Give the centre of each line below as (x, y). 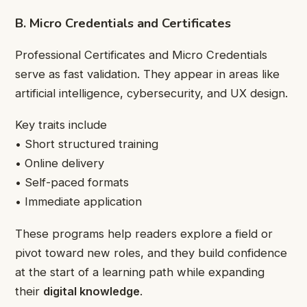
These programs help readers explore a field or (144, 233)
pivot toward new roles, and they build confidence (151, 253)
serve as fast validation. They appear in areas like (147, 74)
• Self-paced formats (72, 183)
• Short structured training (87, 144)
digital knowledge (91, 291)
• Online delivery (60, 163)
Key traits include (61, 125)
